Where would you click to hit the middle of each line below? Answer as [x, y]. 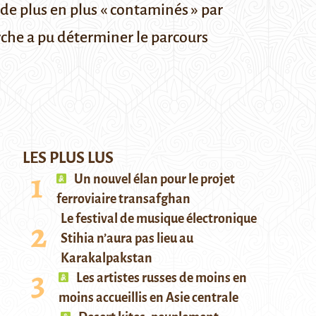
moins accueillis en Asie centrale [148, 298]
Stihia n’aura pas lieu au [127, 238]
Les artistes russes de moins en [160, 278]
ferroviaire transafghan [123, 199]
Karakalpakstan [107, 258]
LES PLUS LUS [68, 158]
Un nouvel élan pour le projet [153, 179]
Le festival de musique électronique [159, 219]
